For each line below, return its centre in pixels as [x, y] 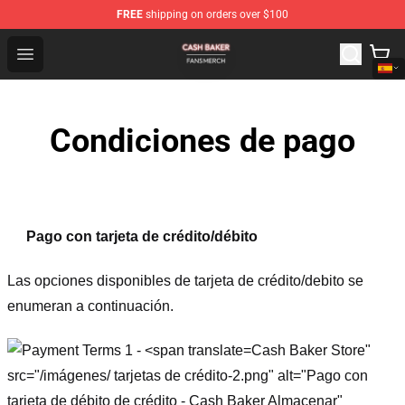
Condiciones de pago [202, 141]
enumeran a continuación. [90, 306]
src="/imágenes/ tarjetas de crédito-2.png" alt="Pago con [188, 376]
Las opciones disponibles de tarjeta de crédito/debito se [185, 280]
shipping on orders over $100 [216, 14]
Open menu [61, 53]
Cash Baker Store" [311, 350]
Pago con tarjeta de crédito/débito [141, 236]
